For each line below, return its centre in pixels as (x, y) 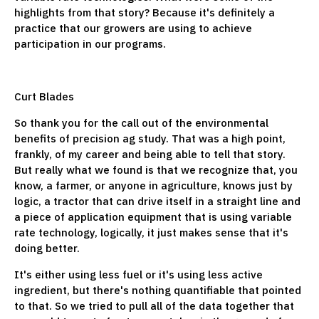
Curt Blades (46, 96)
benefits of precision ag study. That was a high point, (150, 138)
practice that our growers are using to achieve (133, 28)
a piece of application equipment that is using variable (153, 216)
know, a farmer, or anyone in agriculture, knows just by (153, 185)
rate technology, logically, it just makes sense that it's (151, 232)
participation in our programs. (91, 43)
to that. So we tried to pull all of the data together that (154, 305)
